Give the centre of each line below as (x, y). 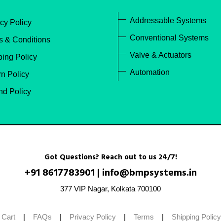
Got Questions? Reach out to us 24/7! (110, 157)
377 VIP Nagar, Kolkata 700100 (110, 189)
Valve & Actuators (161, 55)
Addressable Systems (168, 20)
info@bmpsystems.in (149, 173)
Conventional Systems (169, 38)
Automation (150, 72)
